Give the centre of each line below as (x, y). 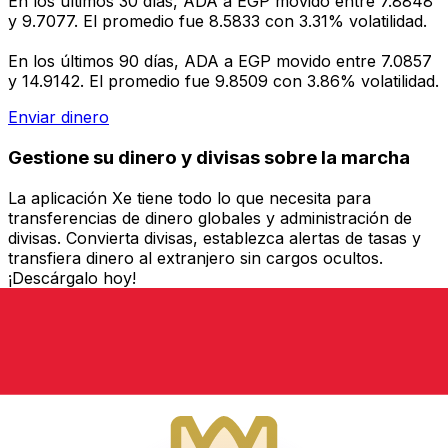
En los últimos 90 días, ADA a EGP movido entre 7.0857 (220, 61)
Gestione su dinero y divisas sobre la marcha (209, 157)
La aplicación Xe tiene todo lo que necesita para (189, 197)
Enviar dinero (58, 117)
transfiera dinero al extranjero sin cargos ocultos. (195, 257)
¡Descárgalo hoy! (72, 277)
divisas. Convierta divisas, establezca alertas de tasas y (214, 237)
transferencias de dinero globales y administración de (210, 217)
